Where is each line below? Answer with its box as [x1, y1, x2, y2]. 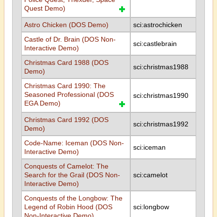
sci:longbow [133, 203, 169, 211]
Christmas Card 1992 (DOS [24, 116, 108, 124]
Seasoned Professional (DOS [24, 91, 114, 98]
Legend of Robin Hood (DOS [24, 203, 112, 211]
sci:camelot [133, 171, 168, 179]
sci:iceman [133, 143, 166, 151]
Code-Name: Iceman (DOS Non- [24, 139, 124, 147]
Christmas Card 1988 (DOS [24, 59, 108, 66]
